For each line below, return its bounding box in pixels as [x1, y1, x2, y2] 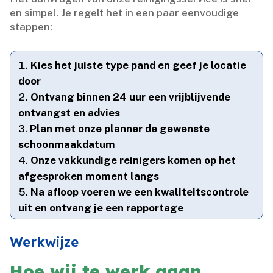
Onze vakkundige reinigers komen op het [30, 154, 236, 167]
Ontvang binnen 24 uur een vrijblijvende [30, 91, 231, 104]
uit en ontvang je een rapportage [18, 202, 184, 214]
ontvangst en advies [18, 107, 121, 119]
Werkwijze [10, 233, 79, 251]
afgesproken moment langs [18, 170, 160, 183]
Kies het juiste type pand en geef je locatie [30, 59, 247, 72]
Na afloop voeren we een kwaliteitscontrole [30, 186, 249, 199]
